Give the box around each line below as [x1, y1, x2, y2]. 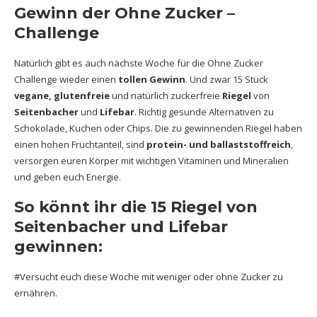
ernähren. [14, 287, 57, 299]
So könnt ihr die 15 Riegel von [14, 197, 258, 217]
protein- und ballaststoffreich [146, 138, 291, 151]
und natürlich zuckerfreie [110, 89, 222, 102]
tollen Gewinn [118, 73, 185, 86]
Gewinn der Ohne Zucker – [14, 4, 235, 23]
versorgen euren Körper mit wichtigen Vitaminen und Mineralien [14, 154, 289, 167]
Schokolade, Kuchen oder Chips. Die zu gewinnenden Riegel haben [14, 122, 302, 134]
